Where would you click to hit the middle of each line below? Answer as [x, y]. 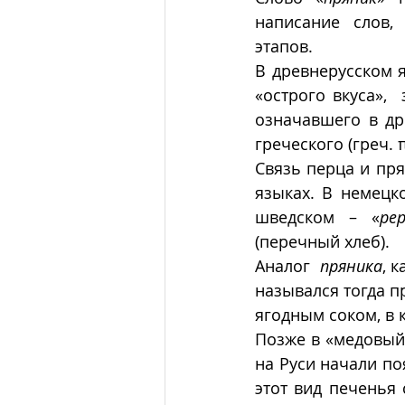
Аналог [287, 266]
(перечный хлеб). [322, 242]
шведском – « [317, 217]
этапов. [284, 47]
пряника [351, 266]
